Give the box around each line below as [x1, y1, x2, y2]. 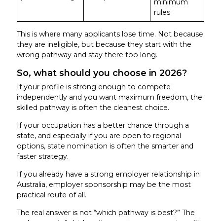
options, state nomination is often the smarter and [16, 141, 193, 150]
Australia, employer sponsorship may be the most [16, 180, 191, 189]
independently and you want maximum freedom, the [16, 92, 202, 102]
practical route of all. [16, 190, 86, 199]
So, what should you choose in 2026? [16, 68, 187, 78]
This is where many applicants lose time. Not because [16, 30, 203, 39]
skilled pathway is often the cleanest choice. [16, 103, 169, 112]
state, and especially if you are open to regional [16, 131, 181, 140]
